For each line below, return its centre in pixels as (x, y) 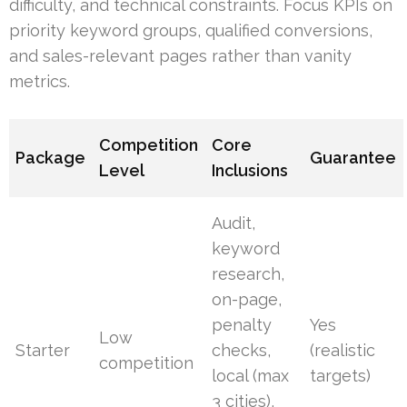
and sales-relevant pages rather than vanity (180, 56)
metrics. (40, 82)
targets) (341, 376)
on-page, (247, 300)
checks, (242, 351)
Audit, (234, 223)
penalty (242, 325)
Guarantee (353, 158)
